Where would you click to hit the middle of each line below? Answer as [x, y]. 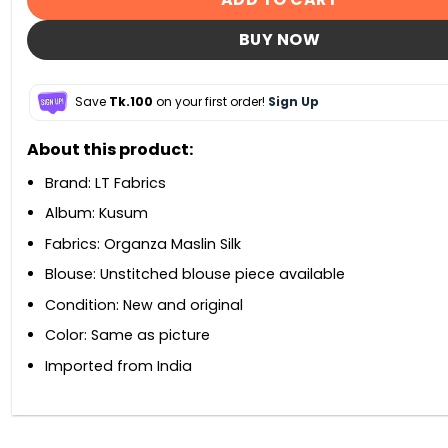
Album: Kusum [96, 213]
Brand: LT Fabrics [105, 182]
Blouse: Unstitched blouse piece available [195, 274]
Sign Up [293, 101]
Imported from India [118, 365]
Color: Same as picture [127, 335]
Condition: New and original [144, 304]
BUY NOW [279, 40]
